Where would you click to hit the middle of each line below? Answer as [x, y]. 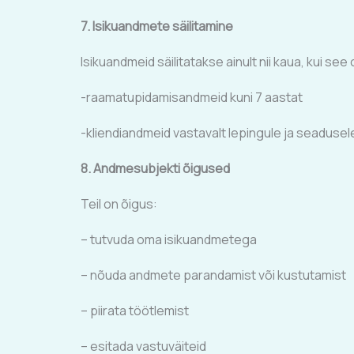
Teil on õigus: [119, 204]
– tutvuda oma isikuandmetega [169, 239]
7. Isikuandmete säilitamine [157, 26]
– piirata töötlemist [135, 311]
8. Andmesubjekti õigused [155, 168]
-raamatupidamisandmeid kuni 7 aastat [192, 97]
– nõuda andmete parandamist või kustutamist [213, 275]
